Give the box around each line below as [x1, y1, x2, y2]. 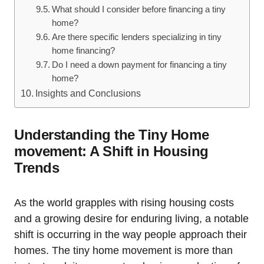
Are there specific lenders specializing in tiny [51, 32, 222, 42]
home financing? [51, 45, 115, 55]
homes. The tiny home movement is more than [14, 244, 233, 256]
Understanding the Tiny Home [14, 126, 209, 143]
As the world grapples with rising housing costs [14, 196, 234, 209]
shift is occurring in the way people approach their [14, 228, 247, 240]
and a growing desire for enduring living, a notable [14, 212, 249, 225]
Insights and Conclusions [35, 87, 141, 98]
